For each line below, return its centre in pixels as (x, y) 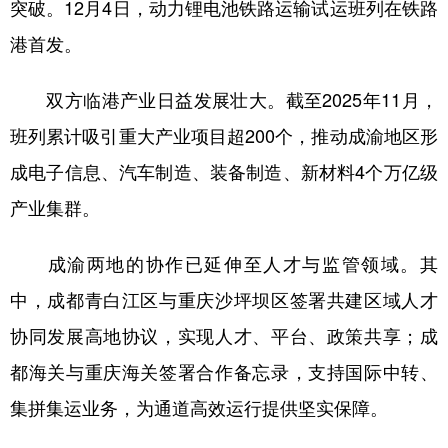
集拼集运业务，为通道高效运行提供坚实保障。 (199, 407)
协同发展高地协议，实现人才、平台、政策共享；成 (224, 335)
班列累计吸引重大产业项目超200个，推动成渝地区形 (224, 135)
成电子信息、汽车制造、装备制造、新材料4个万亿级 (224, 171)
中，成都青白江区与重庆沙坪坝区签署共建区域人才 (224, 299)
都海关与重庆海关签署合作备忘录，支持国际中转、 (224, 371)
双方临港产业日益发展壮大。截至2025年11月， (224, 99)
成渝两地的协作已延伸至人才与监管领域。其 (224, 263)
